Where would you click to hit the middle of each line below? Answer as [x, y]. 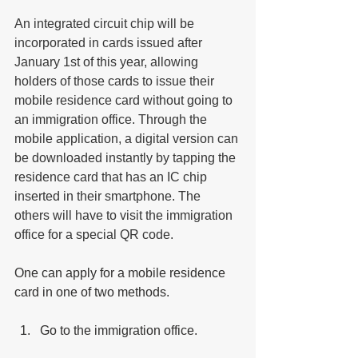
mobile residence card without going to [125, 100]
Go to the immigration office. [120, 330]
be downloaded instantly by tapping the [127, 157]
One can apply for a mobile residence [121, 272]
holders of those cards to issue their [116, 81]
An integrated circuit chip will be [106, 23]
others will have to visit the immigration [125, 215]
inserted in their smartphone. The [109, 196]
